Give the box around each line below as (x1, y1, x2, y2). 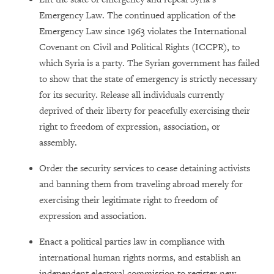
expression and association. (39, 210, 147, 222)
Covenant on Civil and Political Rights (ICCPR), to (39, 42, 240, 53)
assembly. (39, 137, 77, 149)
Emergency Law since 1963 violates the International (39, 26, 246, 37)
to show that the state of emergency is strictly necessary (39, 73, 257, 85)
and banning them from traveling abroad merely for (39, 179, 243, 190)
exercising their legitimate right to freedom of (39, 194, 218, 206)
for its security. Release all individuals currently (39, 89, 224, 101)
